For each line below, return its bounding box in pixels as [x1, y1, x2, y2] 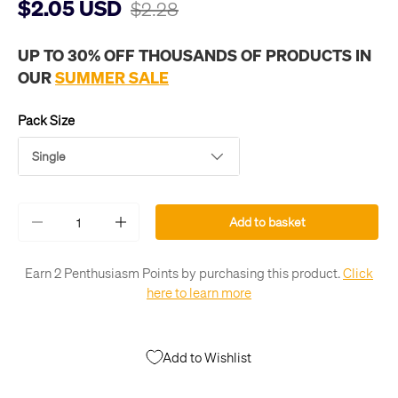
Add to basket [228, 214, 306, 230]
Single [32, 148, 66, 164]
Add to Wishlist [163, 347, 251, 366]
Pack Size [18, 111, 75, 130]
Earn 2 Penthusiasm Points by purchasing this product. [25, 264, 340, 283]
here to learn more [147, 283, 251, 302]
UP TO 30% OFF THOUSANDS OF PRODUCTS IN [18, 44, 371, 66]
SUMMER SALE [55, 67, 169, 88]
